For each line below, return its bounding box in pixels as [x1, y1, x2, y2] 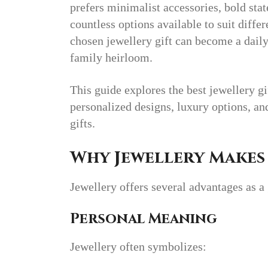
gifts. [70, 117, 95, 130]
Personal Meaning [70, 209, 217, 229]
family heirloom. [70, 51, 153, 65]
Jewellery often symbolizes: [70, 240, 206, 254]
